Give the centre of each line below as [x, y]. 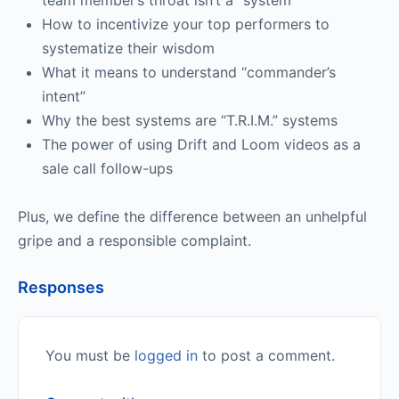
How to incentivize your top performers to [186, 24]
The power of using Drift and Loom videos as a [201, 144]
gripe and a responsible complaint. [137, 240]
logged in [166, 355]
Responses [61, 287]
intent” [64, 96]
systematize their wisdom [128, 48]
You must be [90, 355]
